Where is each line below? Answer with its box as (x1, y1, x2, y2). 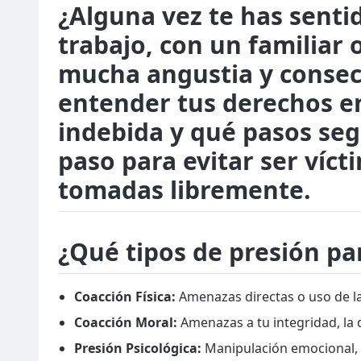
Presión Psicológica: (74, 339, 201, 357)
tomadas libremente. (58, 173, 311, 206)
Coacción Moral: (74, 313, 177, 331)
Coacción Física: (74, 288, 176, 305)
